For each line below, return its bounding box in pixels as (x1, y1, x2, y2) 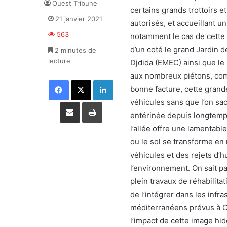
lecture (48, 57, 70, 65)
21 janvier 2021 (55, 15, 102, 23)
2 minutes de (53, 46, 96, 54)
